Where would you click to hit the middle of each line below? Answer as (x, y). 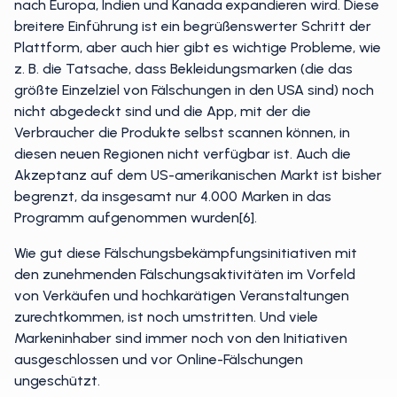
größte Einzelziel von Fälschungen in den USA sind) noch (194, 90)
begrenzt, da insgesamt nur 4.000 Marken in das (173, 196)
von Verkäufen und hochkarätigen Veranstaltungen (182, 296)
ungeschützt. (57, 381)
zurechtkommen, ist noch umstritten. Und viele (166, 317)
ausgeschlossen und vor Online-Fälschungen (159, 359)
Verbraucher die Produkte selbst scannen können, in (182, 132)
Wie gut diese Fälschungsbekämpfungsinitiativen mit (186, 253)
